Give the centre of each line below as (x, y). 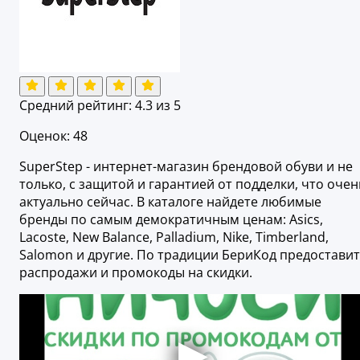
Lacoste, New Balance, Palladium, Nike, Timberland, (174, 237)
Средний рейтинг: (77, 105)
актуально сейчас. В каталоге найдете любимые (170, 201)
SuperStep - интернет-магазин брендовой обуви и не (186, 166)
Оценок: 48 (53, 135)
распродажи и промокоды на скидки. (136, 272)
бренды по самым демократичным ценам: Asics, (171, 219)
